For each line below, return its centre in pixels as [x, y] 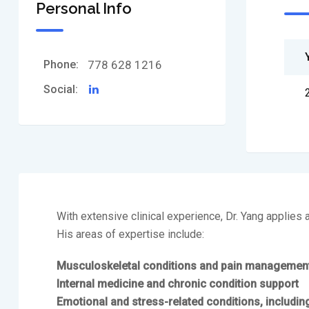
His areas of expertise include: [130, 234]
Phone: [61, 64]
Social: [61, 89]
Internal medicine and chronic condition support [178, 284]
